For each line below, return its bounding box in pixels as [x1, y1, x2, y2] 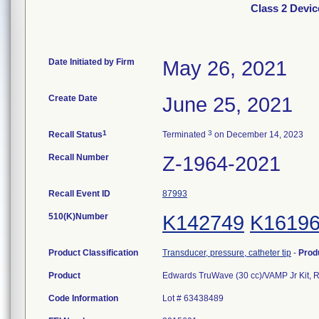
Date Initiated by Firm [48, 57, 135, 67]
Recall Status [48, 130, 103, 140]
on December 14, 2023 [212, 130, 303, 140]
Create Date [48, 93, 98, 103]
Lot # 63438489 [162, 293, 224, 303]
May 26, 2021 [162, 57, 287, 80]
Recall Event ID [48, 189, 110, 199]
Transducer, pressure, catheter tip [162, 248, 291, 258]
